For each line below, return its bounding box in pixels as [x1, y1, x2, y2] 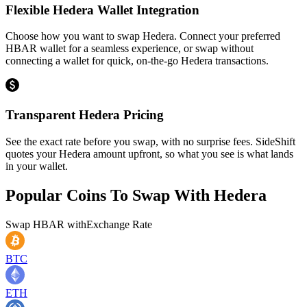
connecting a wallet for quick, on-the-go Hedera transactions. [5, 55, 269, 67]
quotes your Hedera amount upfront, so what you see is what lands [5, 147, 293, 160]
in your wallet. [5, 160, 68, 172]
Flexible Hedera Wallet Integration [5, 2, 199, 17]
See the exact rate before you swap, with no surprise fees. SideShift [5, 135, 295, 147]
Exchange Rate [86, 218, 152, 230]
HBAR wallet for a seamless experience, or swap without [5, 42, 254, 55]
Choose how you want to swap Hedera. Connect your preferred [5, 30, 280, 42]
